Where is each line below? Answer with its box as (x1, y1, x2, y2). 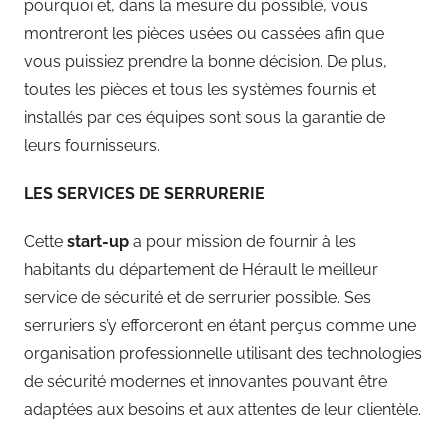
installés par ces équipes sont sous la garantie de (24, 107, 385, 127)
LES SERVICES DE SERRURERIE (24, 183, 265, 203)
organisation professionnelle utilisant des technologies (24, 343, 422, 363)
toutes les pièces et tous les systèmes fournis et (24, 79, 376, 99)
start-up (67, 231, 133, 251)
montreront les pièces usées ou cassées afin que (24, 23, 384, 43)
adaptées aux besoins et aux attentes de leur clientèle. (24, 399, 421, 419)
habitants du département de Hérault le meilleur (24, 259, 378, 279)
